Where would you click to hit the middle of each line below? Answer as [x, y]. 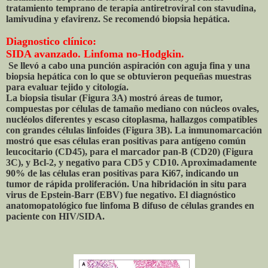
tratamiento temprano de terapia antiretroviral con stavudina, [131, 8]
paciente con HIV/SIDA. [55, 217]
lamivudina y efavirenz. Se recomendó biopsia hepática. [118, 19]
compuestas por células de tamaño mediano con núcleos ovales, [133, 109]
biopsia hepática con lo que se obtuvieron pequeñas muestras [129, 77]
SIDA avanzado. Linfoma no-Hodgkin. [95, 54]
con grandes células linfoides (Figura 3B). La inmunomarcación [134, 130]
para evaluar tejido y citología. [67, 87]
